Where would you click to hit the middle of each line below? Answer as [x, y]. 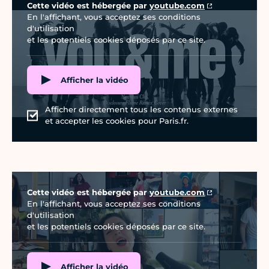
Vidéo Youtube [39, 178]
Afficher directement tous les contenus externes [141, 110]
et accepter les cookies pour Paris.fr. [117, 121]
